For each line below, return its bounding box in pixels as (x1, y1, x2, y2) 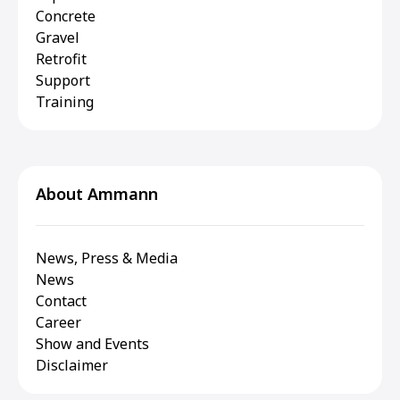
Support (36, 71, 90, 90)
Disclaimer (36, 355, 108, 375)
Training (36, 92, 94, 112)
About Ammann (36, 183, 158, 204)
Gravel (36, 28, 79, 47)
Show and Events (36, 334, 149, 354)
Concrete (36, 6, 96, 26)
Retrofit (36, 49, 87, 69)
